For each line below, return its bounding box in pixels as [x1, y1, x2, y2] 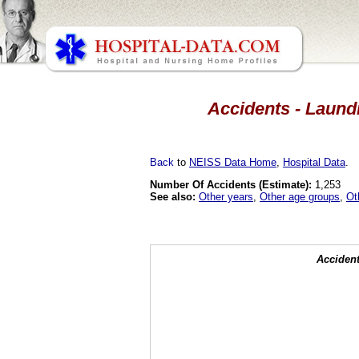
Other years [199, 190, 253, 203]
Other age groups [260, 190, 340, 203]
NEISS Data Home [189, 155, 276, 168]
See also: [150, 190, 196, 203]
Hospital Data [283, 155, 345, 168]
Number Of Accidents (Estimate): [150, 178, 312, 191]
